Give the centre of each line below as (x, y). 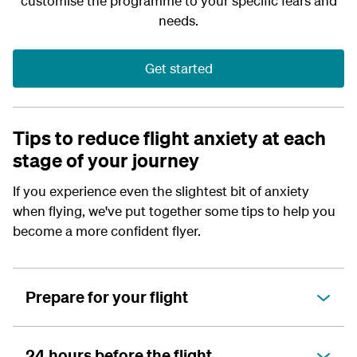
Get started (178, 68)
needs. (178, 20)
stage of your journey (106, 160)
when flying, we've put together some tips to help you (174, 210)
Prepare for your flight (107, 296)
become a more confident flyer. (108, 230)
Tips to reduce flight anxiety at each (169, 137)
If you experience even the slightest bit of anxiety (161, 190)
